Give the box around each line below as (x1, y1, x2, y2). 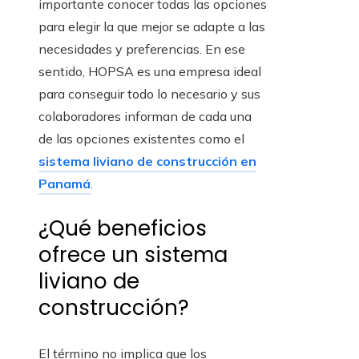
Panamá (38, 175, 91, 192)
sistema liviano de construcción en (38, 153, 256, 170)
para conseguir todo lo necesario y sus (38, 86, 260, 103)
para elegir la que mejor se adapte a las (38, 18, 265, 35)
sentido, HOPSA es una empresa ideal (38, 63, 261, 80)
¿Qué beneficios (38, 214, 207, 244)
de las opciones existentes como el (38, 131, 244, 147)
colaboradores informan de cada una (38, 108, 252, 125)
